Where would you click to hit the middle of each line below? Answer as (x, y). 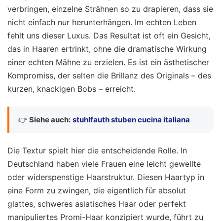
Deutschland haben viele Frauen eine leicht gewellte (104, 164)
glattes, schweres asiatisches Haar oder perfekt (97, 203)
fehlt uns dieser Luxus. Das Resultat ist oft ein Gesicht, (109, 35)
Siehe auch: (50, 120)
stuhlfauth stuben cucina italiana (131, 120)
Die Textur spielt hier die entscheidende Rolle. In (97, 150)
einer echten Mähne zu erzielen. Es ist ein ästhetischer (108, 62)
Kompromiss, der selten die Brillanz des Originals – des (109, 75)
